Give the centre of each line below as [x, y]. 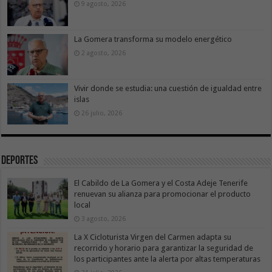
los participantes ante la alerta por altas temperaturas [168, 259]
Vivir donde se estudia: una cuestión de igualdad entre [168, 89]
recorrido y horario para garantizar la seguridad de [164, 248]
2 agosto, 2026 [104, 53]
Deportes [20, 161]
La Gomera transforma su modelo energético [153, 39]
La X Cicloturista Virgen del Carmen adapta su [153, 237]
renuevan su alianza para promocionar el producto [163, 194]
